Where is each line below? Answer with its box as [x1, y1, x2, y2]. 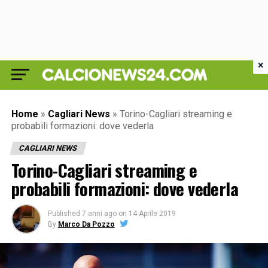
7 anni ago [81, 209, 117, 218]
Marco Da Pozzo [57, 220, 115, 229]
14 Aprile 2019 [128, 209, 176, 218]
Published [47, 209, 80, 218]
